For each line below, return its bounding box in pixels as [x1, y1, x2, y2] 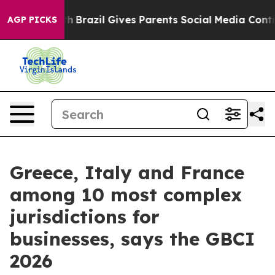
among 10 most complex [10, 183, 242, 206]
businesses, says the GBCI [10, 227, 255, 250]
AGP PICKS [7, 14, 57, 25]
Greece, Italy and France [10, 161, 244, 184]
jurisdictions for [10, 205, 160, 228]
